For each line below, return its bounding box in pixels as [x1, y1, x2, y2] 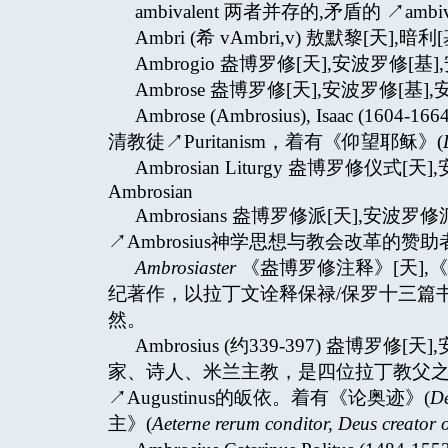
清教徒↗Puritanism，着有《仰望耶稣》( [108, 131, 443, 152]
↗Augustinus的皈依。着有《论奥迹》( [108, 387, 430, 408]
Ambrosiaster [134, 257, 236, 278]
